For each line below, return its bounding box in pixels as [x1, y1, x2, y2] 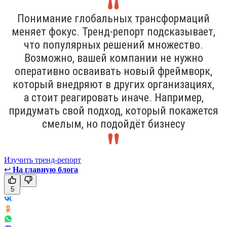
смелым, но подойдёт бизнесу [42, 117, 185, 130]
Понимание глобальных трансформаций [17, 12, 210, 25]
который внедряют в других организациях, [13, 78, 214, 91]
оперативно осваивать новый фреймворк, [15, 64, 212, 78]
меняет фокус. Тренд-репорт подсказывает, [12, 25, 215, 38]
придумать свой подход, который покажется [9, 104, 218, 117]
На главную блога [13, 165, 78, 174]
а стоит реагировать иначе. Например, [23, 91, 204, 104]
